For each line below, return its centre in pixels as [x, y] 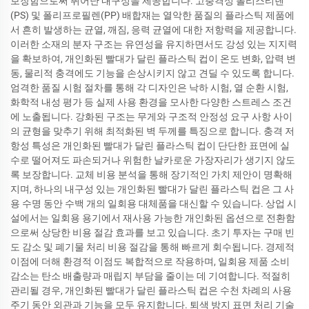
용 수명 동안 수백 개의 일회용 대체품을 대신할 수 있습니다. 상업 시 [153, 203]
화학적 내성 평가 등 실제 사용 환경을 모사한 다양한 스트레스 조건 [151, 102]
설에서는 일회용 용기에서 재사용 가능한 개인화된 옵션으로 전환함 [153, 218]
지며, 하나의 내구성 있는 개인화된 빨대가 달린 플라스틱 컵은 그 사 [152, 189]
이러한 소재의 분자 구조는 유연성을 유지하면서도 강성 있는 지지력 [154, 44]
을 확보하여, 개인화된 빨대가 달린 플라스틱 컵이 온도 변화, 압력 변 [153, 58]
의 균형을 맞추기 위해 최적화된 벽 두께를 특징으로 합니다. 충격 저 [152, 131]
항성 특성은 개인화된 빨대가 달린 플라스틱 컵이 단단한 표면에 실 [150, 145]
